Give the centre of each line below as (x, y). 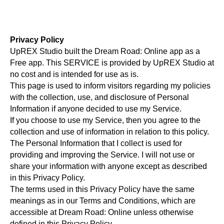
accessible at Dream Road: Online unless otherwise (102, 212)
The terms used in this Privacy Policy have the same (102, 189)
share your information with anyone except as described (108, 166)
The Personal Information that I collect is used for (96, 143)
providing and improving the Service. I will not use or (102, 155)
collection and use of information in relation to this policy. (109, 132)
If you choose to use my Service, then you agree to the (105, 120)
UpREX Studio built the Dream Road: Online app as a (105, 51)
